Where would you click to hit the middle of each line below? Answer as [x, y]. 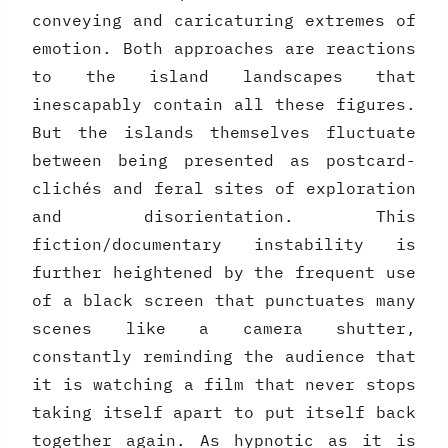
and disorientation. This [224, 216]
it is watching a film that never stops [224, 384]
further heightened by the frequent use [224, 272]
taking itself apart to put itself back [224, 412]
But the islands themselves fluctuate [224, 132]
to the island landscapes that [224, 76]
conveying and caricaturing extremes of [224, 20]
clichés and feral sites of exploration [224, 188]
